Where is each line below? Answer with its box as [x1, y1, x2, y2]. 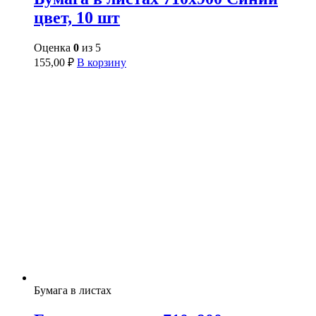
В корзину [77, 56, 126, 68]
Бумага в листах [34, 284, 111, 296]
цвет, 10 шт [34, 8, 120, 28]
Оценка [34, 41, 73, 54]
